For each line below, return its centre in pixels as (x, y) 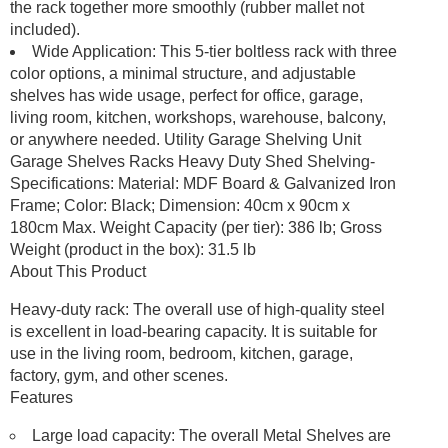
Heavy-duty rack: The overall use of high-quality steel (197, 309)
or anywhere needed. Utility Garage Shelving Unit (185, 139)
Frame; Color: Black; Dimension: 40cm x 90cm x (180, 205)
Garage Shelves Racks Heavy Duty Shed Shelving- (192, 161)
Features (41, 397)
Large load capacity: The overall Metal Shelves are (211, 435)
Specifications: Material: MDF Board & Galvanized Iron (203, 183)
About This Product (78, 271)
